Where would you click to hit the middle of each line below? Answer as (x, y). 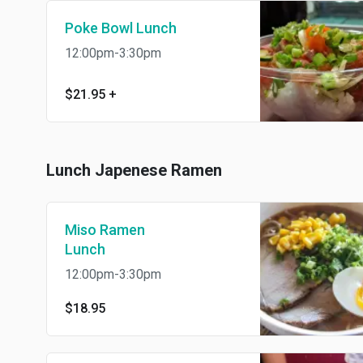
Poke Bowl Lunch (121, 28)
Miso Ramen (105, 230)
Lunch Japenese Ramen (134, 171)
